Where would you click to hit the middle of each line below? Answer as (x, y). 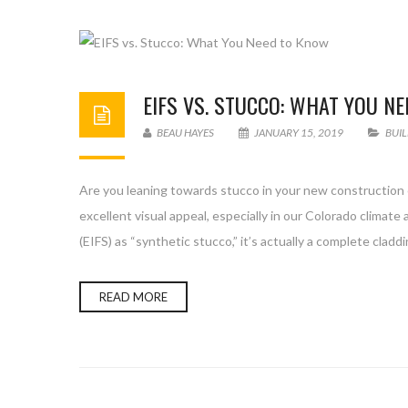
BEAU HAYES (184, 133)
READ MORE (133, 297)
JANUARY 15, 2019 (299, 133)
